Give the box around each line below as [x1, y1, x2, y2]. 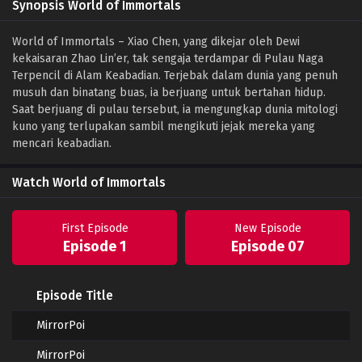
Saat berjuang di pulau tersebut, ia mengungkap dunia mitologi [12, 103, 338, 117]
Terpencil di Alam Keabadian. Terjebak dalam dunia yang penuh [12, 69, 338, 83]
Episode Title [36, 288, 113, 304]
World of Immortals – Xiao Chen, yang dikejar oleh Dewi [12, 35, 300, 49]
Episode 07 [230, 238, 305, 256]
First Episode [61, 221, 128, 236]
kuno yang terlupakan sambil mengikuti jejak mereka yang [12, 120, 315, 134]
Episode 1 [63, 238, 126, 256]
